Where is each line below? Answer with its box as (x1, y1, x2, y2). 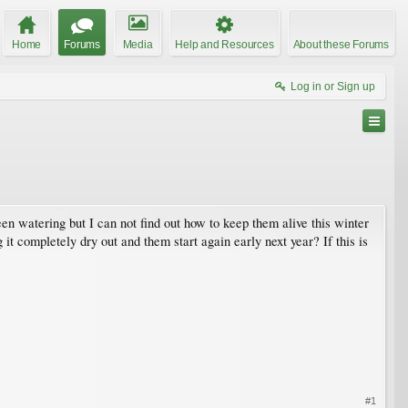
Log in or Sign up (291, 79, 375, 93)
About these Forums (292, 37, 389, 51)
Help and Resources (175, 37, 274, 51)
